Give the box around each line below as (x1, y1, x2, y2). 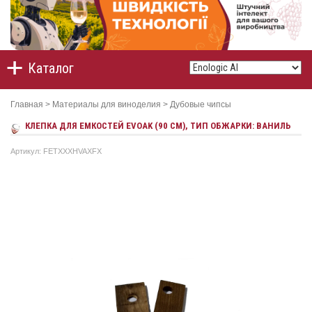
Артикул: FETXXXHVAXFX (10, 147, 102, 156)
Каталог (28, 60, 74, 77)
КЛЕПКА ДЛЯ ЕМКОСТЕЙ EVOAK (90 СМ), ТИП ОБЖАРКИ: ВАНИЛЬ (25, 120, 291, 132)
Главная (10, 100, 43, 110)
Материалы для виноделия (52, 100, 161, 110)
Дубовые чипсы (170, 100, 231, 110)
